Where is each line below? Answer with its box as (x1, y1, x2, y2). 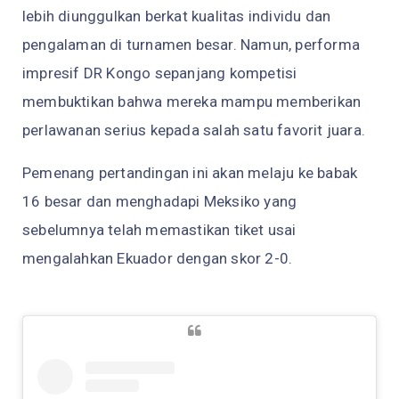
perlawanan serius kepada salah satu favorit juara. (22, 121, 366, 140)
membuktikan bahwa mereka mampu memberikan (22, 93, 362, 111)
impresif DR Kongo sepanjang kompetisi (22, 64, 297, 83)
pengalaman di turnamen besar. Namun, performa (22, 36, 361, 54)
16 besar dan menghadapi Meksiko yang (22, 192, 297, 211)
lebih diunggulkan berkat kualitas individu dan (22, 7, 331, 26)
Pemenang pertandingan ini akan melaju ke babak (22, 164, 358, 183)
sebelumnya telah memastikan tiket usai (22, 221, 297, 240)
